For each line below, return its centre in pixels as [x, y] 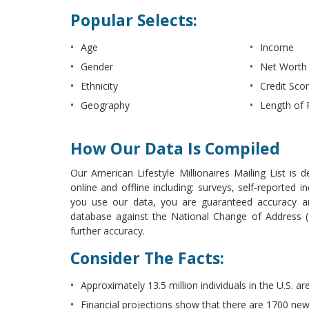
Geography [105, 105]
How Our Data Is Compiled [181, 148]
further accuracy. [108, 230]
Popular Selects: [139, 20]
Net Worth [283, 66]
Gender [97, 66]
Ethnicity [99, 86]
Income [277, 47]
